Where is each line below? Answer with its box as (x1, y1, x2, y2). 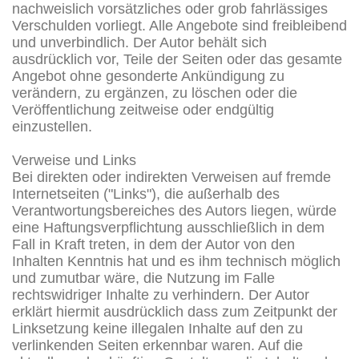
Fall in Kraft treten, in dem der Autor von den (12, 236, 295, 252)
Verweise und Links (12, 151, 136, 168)
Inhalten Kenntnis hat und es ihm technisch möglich (12, 252, 341, 269)
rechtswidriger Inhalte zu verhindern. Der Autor (12, 286, 309, 303)
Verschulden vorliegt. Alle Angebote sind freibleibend (12, 17, 347, 34)
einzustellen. (12, 118, 92, 135)
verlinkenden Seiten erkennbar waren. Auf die (12, 337, 303, 353)
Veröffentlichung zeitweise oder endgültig (12, 101, 274, 118)
